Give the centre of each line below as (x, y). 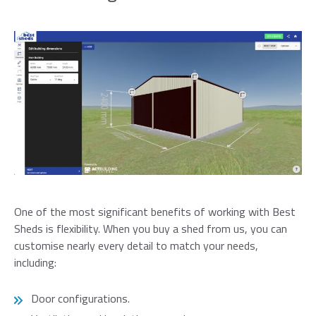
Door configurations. (80, 299)
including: (35, 263)
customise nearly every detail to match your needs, (136, 246)
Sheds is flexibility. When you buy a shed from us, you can (151, 229)
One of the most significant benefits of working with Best (155, 212)
